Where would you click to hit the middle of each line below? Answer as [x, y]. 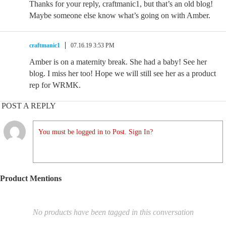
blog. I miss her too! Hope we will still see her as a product [123, 73]
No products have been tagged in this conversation [113, 212]
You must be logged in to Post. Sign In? [96, 132]
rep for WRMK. [55, 85]
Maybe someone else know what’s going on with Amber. [120, 15]
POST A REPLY [29, 106]
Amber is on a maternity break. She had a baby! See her [118, 62]
